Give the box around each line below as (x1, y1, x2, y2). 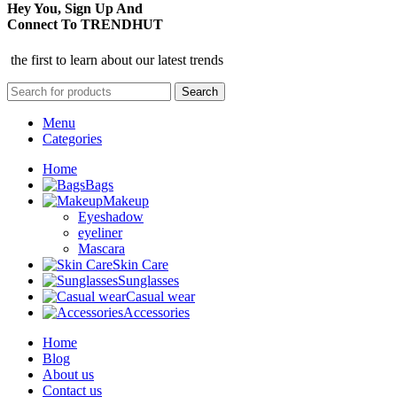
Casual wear (126, 288, 195, 304)
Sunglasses (118, 272, 179, 288)
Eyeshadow (78, 208, 144, 224)
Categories (43, 130, 102, 146)
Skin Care (113, 256, 168, 272)
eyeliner (78, 224, 122, 240)
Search (182, 84, 218, 98)
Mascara (78, 240, 125, 256)
